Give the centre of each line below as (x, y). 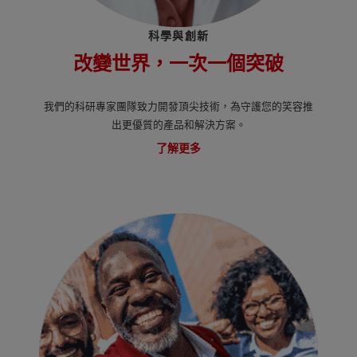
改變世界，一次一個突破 (178, 64)
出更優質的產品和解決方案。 (178, 125)
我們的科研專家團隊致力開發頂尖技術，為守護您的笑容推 (178, 107)
